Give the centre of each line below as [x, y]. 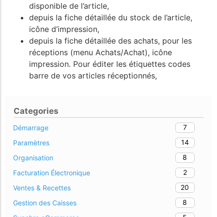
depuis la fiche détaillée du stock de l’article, [111, 18]
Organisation [33, 157]
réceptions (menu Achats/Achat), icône [101, 53]
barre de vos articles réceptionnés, [93, 76]
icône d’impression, [64, 29]
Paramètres [31, 142]
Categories [36, 111]
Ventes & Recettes [42, 187]
